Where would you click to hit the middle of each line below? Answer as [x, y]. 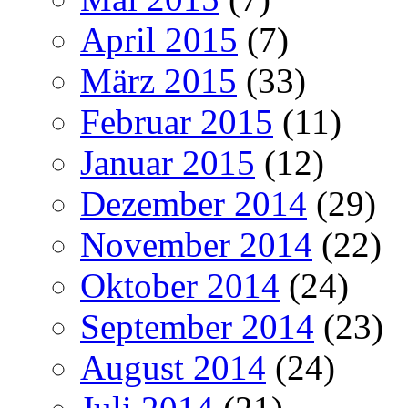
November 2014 [196, 244]
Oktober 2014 [180, 285]
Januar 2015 [168, 162]
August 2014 [173, 367]
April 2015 [159, 39]
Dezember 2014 [194, 203]
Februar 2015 [177, 121]
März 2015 [158, 80]
